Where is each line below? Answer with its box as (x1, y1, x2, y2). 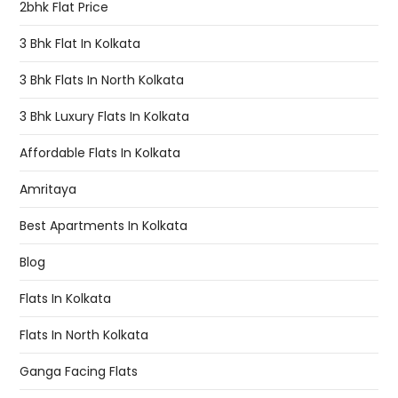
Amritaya (20, 180, 77, 199)
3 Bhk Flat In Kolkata (20, 35, 141, 53)
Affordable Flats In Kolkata (20, 144, 181, 163)
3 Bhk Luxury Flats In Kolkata (20, 107, 190, 126)
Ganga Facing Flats (20, 362, 139, 381)
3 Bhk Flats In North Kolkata (20, 71, 185, 90)
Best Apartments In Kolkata (20, 217, 188, 235)
